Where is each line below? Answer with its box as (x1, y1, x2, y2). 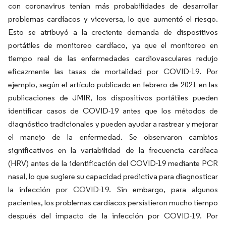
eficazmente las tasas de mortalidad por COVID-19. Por (8, 67, 218, 76)
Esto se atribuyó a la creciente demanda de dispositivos (8, 27, 218, 37)
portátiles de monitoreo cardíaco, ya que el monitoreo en (8, 40, 218, 50)
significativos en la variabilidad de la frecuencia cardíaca (8, 145, 218, 155)
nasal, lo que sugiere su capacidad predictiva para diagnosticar (8, 172, 218, 181)
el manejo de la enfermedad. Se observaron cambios (8, 132, 218, 142)
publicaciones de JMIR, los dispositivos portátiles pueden (8, 93, 218, 102)
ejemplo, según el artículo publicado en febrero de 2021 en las (8, 80, 218, 89)
